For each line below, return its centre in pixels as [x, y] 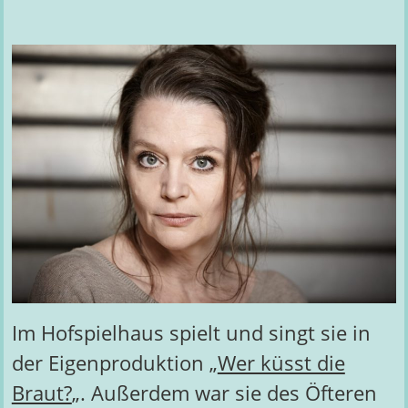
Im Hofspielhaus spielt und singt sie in [191, 333]
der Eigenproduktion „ [114, 363]
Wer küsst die [281, 363]
